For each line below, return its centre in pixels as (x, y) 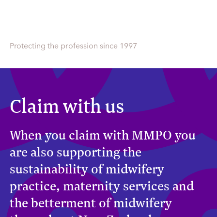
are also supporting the (76, 151)
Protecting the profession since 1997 (73, 46)
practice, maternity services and (102, 185)
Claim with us (67, 106)
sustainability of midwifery (87, 168)
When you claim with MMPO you (103, 134)
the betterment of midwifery (91, 202)
